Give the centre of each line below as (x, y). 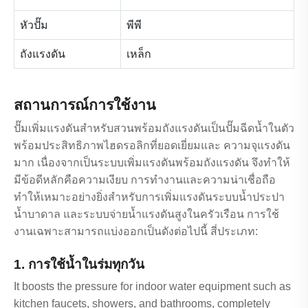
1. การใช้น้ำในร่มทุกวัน (79, 264)
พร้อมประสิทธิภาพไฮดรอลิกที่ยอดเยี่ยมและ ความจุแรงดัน (152, 145)
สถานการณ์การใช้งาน (85, 105)
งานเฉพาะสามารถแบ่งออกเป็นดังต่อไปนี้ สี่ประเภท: (136, 231)
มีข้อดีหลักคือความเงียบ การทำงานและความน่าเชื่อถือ (145, 179)
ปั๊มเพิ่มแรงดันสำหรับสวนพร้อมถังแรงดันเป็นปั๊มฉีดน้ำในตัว (154, 128)
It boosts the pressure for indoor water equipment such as (152, 286)
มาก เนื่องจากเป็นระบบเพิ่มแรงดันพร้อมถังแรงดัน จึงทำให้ (152, 162)
